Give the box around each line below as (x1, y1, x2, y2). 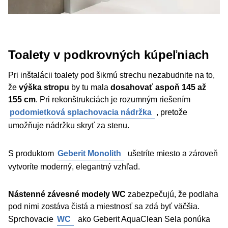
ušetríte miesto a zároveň (126, 149, 218, 158)
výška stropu (19, 83, 69, 92)
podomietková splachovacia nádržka (10, 108, 152, 117)
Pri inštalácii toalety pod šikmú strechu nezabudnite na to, (8, 71, 215, 79)
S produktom (8, 149, 56, 158)
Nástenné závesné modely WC (8, 190, 126, 198)
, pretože (156, 108, 187, 117)
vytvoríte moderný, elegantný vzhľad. (8, 162, 140, 171)
